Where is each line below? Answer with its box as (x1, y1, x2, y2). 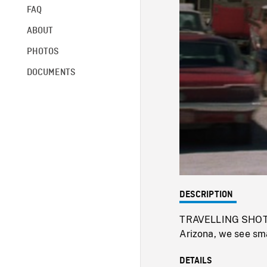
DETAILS (179, 256, 213, 266)
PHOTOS (26, 46, 59, 57)
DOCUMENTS (26, 67, 76, 77)
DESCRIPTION (179, 190, 234, 200)
